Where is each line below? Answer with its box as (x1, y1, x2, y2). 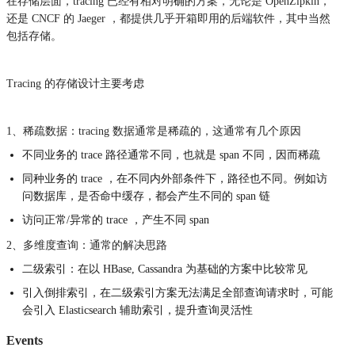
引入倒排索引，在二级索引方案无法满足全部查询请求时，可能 (22, 286, 333, 299)
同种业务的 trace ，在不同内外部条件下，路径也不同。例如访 (22, 172, 327, 185)
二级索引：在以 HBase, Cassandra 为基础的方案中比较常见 (22, 262, 307, 275)
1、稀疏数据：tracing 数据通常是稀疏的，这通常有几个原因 (6, 124, 301, 137)
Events (6, 333, 43, 347)
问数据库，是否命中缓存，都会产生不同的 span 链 (22, 189, 270, 202)
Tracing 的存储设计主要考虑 (6, 77, 144, 90)
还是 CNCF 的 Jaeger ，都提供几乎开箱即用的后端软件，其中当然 (6, 12, 330, 25)
